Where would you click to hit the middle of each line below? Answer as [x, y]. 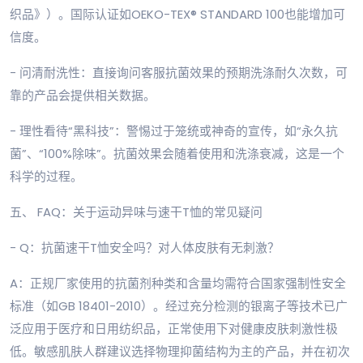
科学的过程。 [46, 177]
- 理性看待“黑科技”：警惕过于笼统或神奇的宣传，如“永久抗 [174, 131]
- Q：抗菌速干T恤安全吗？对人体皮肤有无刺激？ [145, 248]
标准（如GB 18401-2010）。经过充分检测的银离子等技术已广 [179, 306]
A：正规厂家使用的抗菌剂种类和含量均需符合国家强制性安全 [178, 284]
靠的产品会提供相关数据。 [83, 96]
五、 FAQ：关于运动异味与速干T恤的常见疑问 [136, 212]
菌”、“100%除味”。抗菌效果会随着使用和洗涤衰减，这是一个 [177, 154]
